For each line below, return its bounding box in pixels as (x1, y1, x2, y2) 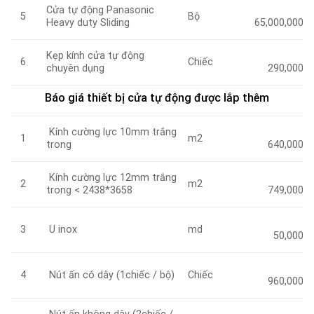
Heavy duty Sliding (46, 16, 130, 29)
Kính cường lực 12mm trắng (46, 171, 177, 184)
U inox (46, 223, 78, 235)
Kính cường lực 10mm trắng (46, 125, 177, 138)
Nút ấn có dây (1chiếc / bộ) (46, 268, 175, 281)
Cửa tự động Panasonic (46, 4, 155, 16)
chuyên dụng (46, 62, 105, 74)
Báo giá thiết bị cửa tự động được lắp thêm (45, 90, 269, 104)
